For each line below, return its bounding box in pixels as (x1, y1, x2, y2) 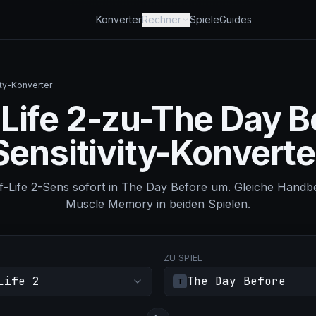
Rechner (141, 13, 181, 25)
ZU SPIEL (164, 253, 203, 263)
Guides (219, 13, 252, 25)
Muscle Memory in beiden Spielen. (66, 197, 250, 211)
